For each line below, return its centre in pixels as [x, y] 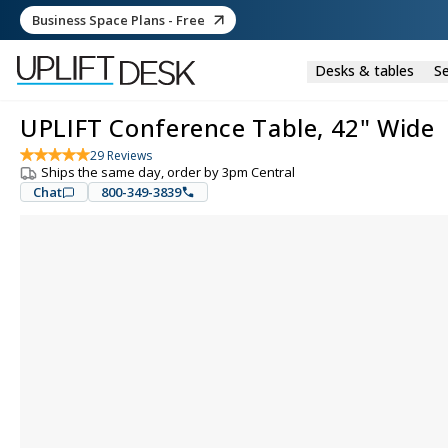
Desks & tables [364, 70]
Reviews [128, 155]
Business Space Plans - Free [118, 19]
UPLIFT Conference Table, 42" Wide [227, 127]
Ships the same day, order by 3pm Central [168, 172]
